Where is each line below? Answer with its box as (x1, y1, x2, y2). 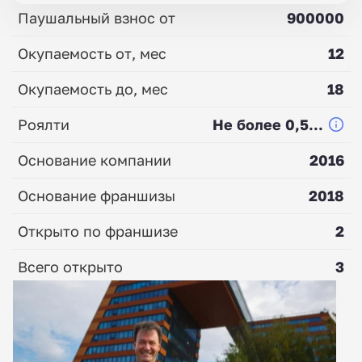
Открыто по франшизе (18, 221, 178, 240)
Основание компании (18, 150, 171, 169)
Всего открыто (18, 257, 123, 276)
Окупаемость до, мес (18, 79, 168, 98)
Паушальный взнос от (18, 8, 175, 27)
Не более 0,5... (213, 115, 323, 133)
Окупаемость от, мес (18, 44, 166, 62)
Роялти (18, 115, 69, 133)
